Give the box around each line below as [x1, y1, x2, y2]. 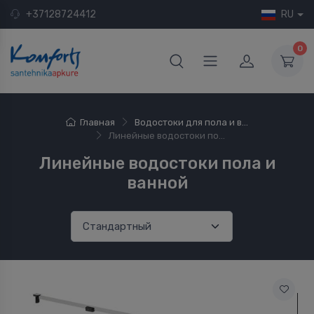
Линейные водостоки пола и [39, 153, 275, 173]
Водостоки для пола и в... [135, 116, 248, 128]
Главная [80, 116, 115, 128]
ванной [126, 172, 188, 193]
